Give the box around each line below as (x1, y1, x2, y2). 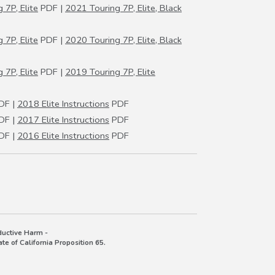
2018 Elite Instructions (17, 98, 109, 110)
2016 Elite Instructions (17, 130, 109, 142)
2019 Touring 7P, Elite (65, 66, 155, 79)
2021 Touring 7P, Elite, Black (65, 2, 182, 15)
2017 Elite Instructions (17, 114, 109, 126)
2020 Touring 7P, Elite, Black (65, 34, 182, 47)
